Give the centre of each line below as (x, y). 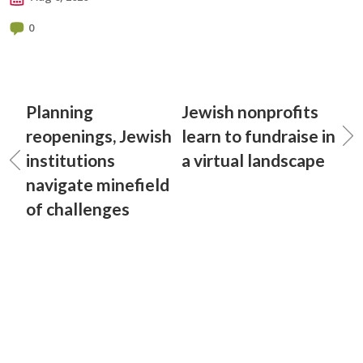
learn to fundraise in (258, 136)
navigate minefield (98, 184)
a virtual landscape (253, 160)
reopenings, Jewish (99, 136)
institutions (70, 160)
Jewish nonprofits (250, 111)
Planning (60, 111)
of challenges (78, 209)
